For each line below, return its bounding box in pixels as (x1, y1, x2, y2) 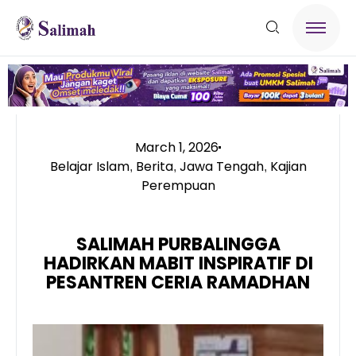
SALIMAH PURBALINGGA (75, 231, 281, 257)
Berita (135, 157, 173, 176)
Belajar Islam (49, 157, 130, 176)
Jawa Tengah (179, 157, 264, 176)
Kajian (269, 157, 307, 176)
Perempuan (141, 176, 215, 195)
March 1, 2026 (135, 137, 219, 157)
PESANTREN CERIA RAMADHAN (46, 269, 310, 295)
